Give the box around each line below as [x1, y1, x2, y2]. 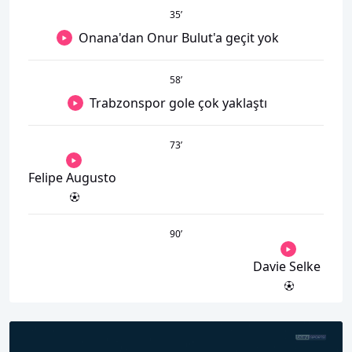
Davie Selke [253, 258, 321, 275]
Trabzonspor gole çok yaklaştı [90, 94, 267, 112]
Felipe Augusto [28, 169, 116, 186]
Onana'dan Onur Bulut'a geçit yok [78, 29, 279, 46]
